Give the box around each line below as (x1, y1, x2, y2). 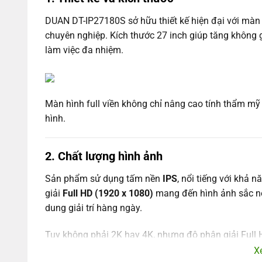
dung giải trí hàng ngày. (45, 202, 142, 214)
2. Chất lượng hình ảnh (45, 149, 163, 164)
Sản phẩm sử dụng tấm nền (45, 173, 163, 185)
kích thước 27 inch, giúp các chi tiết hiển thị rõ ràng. (45, 244, 257, 256)
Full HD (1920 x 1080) (63, 188, 153, 199)
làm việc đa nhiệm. (45, 44, 123, 56)
